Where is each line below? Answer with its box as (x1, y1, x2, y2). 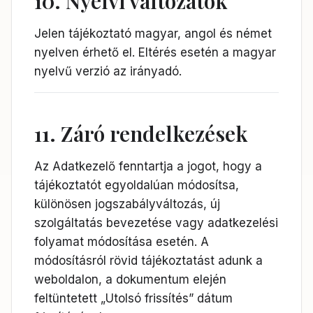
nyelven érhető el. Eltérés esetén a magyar (34, 45, 276, 59)
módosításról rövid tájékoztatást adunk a (34, 254, 263, 268)
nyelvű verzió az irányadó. (34, 64, 182, 78)
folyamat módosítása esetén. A (34, 235, 209, 249)
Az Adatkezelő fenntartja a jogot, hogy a (34, 159, 262, 173)
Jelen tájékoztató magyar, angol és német (34, 27, 272, 41)
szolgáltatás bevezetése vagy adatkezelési (34, 216, 278, 230)
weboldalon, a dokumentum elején (34, 272, 226, 286)
